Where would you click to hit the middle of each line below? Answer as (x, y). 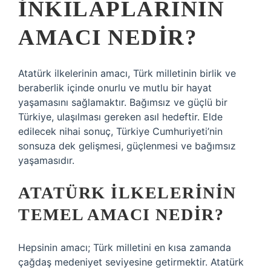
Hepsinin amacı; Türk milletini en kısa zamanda (125, 247)
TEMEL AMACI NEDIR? (121, 214)
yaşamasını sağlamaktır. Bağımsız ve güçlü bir (123, 102)
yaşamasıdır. (46, 160)
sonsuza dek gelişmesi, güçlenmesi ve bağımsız (127, 146)
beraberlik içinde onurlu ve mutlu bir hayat (115, 88)
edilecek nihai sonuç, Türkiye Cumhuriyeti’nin (120, 131)
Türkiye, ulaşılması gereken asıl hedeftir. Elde (120, 117)
